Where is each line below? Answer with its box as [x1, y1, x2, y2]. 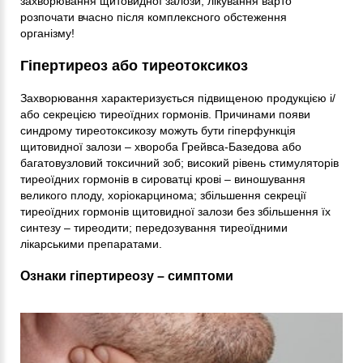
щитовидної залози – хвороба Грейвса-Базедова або [20, 139, 301, 153]
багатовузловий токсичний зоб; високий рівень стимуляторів [20, 156, 339, 169]
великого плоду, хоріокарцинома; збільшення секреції [20, 188, 306, 202]
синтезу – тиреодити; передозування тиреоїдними [20, 220, 288, 234]
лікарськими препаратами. [20, 237, 162, 250]
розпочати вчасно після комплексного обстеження [20, 10, 287, 23]
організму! [20, 26, 75, 40]
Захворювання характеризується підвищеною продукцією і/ [20, 91, 335, 105]
